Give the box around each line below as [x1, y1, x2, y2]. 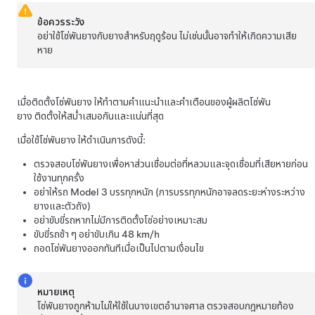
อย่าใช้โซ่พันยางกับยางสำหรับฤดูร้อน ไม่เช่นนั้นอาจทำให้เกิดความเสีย [37, 30, 297, 41]
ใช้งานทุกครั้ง [34, 172, 84, 184]
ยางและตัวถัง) [34, 200, 91, 212]
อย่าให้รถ [34, 186, 70, 198]
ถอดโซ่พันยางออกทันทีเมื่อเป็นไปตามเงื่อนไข [34, 242, 204, 254]
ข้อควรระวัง [37, 15, 85, 27]
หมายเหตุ [37, 285, 75, 297]
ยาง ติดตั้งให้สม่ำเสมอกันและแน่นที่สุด [17, 110, 164, 122]
